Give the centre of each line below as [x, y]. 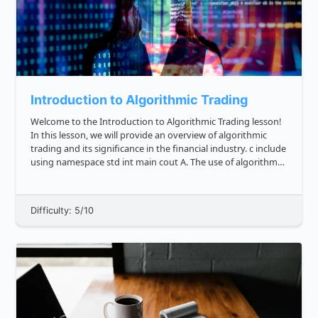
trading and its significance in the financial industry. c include [140, 149]
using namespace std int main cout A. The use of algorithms [76, 162]
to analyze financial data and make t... [110, 176]
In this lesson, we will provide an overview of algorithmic [149, 135]
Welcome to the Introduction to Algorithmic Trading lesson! [156, 122]
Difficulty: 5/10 [62, 211]
